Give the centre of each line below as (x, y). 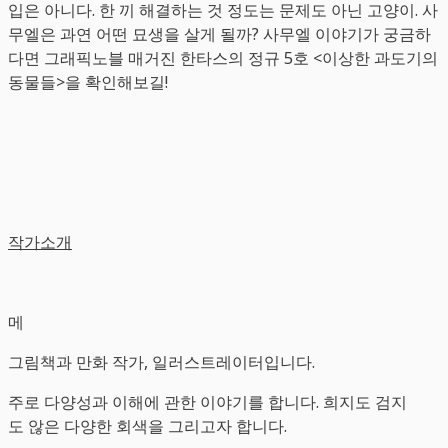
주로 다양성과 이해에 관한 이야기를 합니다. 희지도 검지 (207, 401)
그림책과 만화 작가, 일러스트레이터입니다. (163, 361)
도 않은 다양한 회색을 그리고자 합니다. (147, 425)
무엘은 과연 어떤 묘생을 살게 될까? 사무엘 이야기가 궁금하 (219, 33)
